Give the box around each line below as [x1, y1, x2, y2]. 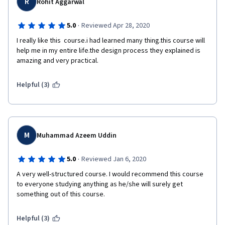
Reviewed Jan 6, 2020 [81, 154, 146, 164]
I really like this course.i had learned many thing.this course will [17, 36, 205, 46]
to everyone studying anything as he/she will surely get [17, 179, 183, 189]
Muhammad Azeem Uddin [37, 131, 117, 141]
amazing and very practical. [17, 56, 98, 66]
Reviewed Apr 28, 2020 [81, 21, 150, 31]
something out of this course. [17, 189, 105, 199]
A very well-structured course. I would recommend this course [17, 169, 203, 179]
